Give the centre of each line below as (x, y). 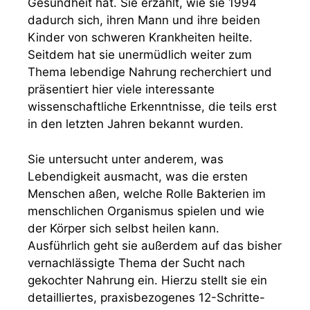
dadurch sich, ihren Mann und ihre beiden (144, 20)
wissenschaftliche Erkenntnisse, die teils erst (152, 107)
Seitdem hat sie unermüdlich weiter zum (140, 55)
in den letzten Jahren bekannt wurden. (136, 124)
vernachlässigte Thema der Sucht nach (136, 263)
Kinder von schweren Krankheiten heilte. (140, 37)
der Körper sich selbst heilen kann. (124, 228)
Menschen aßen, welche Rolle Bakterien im (147, 193)
